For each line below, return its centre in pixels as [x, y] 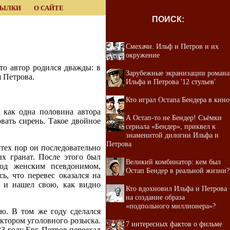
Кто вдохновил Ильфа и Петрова [176, 188]
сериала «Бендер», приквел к [171, 126]
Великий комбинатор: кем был [173, 162]
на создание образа [155, 197]
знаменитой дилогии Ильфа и [172, 135]
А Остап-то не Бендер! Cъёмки [174, 118]
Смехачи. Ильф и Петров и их [172, 46]
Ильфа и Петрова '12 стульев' [171, 82]
